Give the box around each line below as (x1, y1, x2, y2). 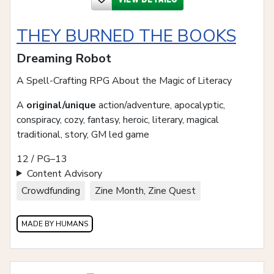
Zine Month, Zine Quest (95, 183, 196, 198)
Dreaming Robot (17, 50, 111, 67)
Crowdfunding (21, 183, 80, 198)
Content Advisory (26, 166, 102, 180)
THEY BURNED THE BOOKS (17, 24, 236, 48)
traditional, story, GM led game (17, 127, 149, 141)
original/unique (26, 98, 96, 112)
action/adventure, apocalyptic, (96, 98, 225, 112)
